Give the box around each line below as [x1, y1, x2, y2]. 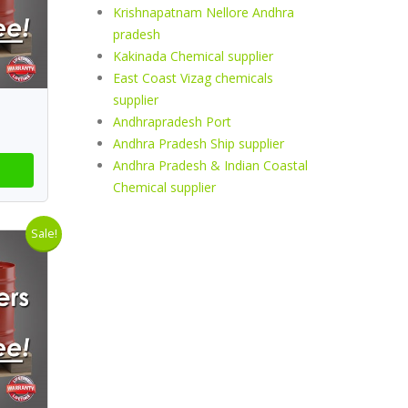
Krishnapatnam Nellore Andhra [112, 4, 294, 21]
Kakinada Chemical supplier [112, 47, 273, 65]
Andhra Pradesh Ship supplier [112, 135, 284, 152]
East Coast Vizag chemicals [112, 69, 273, 87]
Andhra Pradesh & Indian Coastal [112, 157, 308, 174]
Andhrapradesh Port [112, 113, 231, 130]
